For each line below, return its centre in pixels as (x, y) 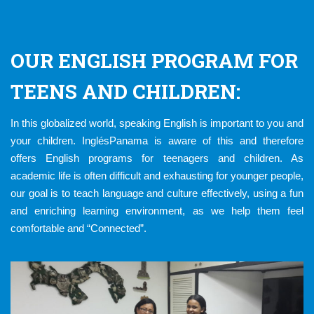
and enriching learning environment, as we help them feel (157, 211)
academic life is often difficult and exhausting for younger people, (157, 176)
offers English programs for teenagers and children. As (157, 158)
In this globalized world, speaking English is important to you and (157, 123)
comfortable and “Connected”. (78, 228)
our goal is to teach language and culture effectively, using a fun (157, 193)
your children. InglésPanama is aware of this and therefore (157, 141)
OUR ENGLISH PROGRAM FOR (154, 61)
